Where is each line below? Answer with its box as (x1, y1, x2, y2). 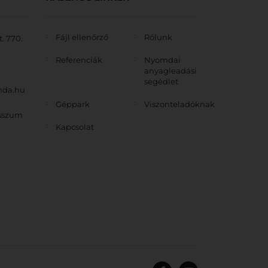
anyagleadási (144, 66, 197, 75)
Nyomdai (144, 55, 181, 65)
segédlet (144, 77, 178, 86)
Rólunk (144, 32, 172, 42)
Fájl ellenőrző (56, 32, 108, 42)
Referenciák (56, 55, 102, 65)
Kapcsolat (56, 122, 94, 132)
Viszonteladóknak (144, 99, 215, 109)
